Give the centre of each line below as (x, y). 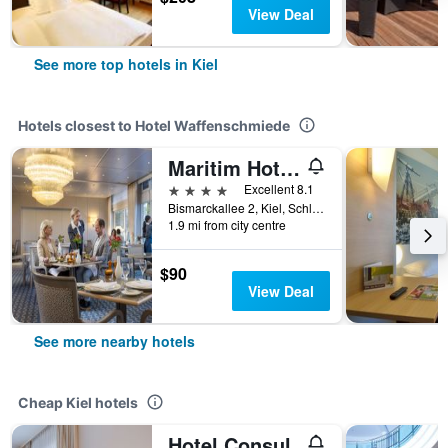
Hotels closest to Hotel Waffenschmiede (154, 125)
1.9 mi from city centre (227, 224)
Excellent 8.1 (279, 188)
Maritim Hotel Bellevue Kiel (290, 167)
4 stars (190, 188)
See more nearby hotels (114, 341)
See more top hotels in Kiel (126, 64)
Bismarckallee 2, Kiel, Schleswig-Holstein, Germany (318, 207)
